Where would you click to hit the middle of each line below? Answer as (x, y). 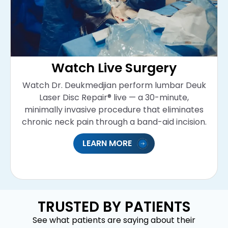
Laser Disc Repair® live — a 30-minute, (114, 98)
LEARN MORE (107, 144)
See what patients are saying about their (114, 220)
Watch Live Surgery (114, 68)
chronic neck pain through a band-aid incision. (114, 122)
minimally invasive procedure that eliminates (114, 110)
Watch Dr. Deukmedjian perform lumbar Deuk (114, 85)
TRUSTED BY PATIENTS (114, 207)
